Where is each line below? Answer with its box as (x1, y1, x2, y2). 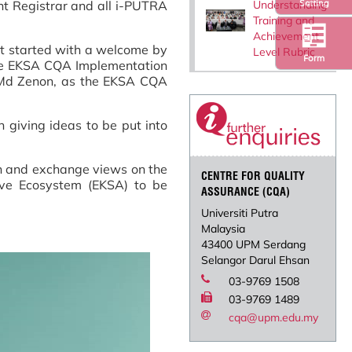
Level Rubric (253, 44, 316, 59)
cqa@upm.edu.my (229, 310, 319, 324)
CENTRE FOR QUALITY (201, 168, 306, 183)
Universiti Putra (201, 205, 279, 220)
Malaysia (201, 221, 246, 236)
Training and (253, 13, 315, 27)
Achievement (253, 28, 320, 43)
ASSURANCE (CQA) (201, 184, 291, 199)
